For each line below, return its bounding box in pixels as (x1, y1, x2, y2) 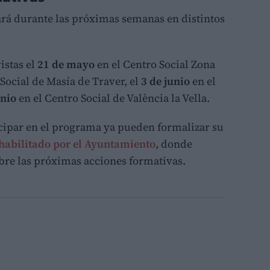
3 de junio (141, 73, 190, 89)
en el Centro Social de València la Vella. (16, 90, 210, 105)
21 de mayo (35, 56, 95, 72)
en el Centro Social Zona (95, 56, 215, 72)
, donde (155, 136, 192, 151)
